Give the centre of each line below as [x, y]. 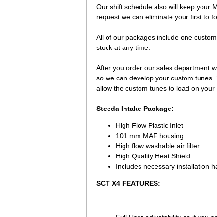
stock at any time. [123, 47]
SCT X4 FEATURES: [128, 183]
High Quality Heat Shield [153, 156]
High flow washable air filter [158, 146]
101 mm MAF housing [150, 136]
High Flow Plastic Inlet [149, 125]
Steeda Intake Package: [135, 108]
